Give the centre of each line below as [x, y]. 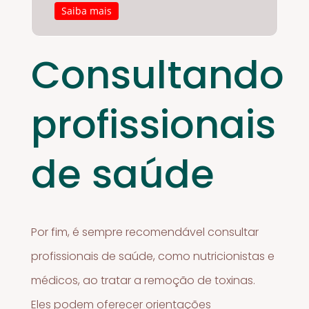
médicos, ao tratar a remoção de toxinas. [143, 280]
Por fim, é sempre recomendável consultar [145, 232]
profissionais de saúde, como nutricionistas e [153, 256]
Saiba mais [86, 11]
